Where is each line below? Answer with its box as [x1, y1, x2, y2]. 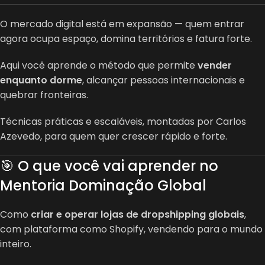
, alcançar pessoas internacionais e [82, 73, 245, 87]
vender [198, 58, 232, 72]
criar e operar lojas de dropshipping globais [31, 207, 244, 221]
